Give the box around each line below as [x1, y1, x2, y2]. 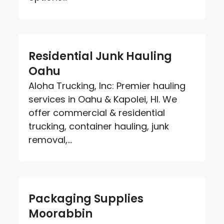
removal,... [28, 133, 72, 146]
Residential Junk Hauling [28, 48, 172, 64]
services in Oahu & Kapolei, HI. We [28, 92, 177, 105]
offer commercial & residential [28, 106, 165, 119]
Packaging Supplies [28, 190, 144, 206]
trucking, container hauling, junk [28, 119, 169, 132]
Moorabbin [28, 205, 93, 221]
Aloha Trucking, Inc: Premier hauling [28, 79, 186, 92]
